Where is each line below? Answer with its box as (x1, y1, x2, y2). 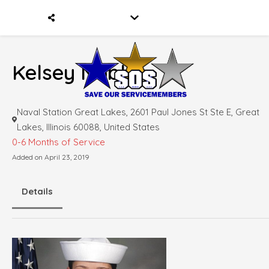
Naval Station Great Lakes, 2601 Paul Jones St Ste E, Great (16, 106, 259, 118)
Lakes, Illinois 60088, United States (16, 121, 160, 133)
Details (22, 186, 53, 197)
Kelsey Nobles (12, 59, 147, 85)
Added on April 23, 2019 (12, 153, 89, 162)
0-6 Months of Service (12, 136, 105, 148)
